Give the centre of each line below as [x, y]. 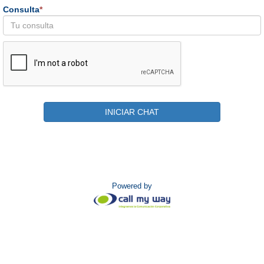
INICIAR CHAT [132, 112]
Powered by [132, 186]
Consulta [21, 10]
